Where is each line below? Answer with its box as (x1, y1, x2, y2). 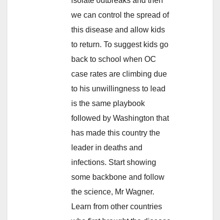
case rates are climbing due (71, 69, 167, 78)
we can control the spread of (71, 10, 169, 19)
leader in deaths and (71, 143, 142, 152)
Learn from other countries (71, 202, 162, 211)
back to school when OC (71, 55, 156, 63)
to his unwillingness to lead (71, 84, 165, 93)
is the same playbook (71, 99, 145, 108)
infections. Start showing (71, 158, 156, 166)
